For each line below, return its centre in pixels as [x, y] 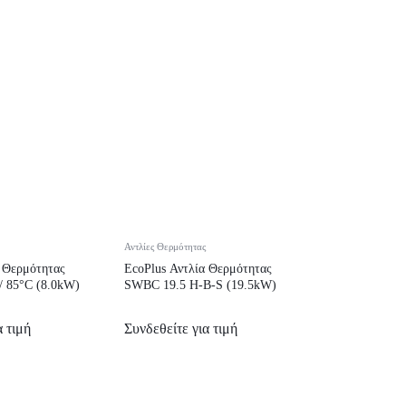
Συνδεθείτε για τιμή [181, 328]
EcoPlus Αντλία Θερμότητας [198, 268]
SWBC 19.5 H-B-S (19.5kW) [200, 285]
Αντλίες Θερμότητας [165, 246]
